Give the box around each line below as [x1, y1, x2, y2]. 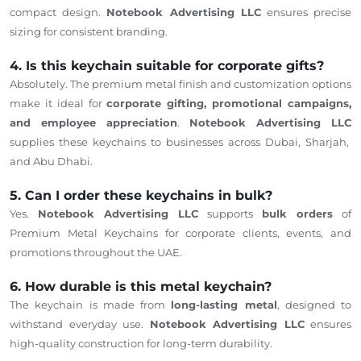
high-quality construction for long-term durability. [10, 336, 272, 350]
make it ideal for [10, 96, 107, 110]
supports [198, 206, 262, 220]
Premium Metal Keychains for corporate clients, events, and [10, 226, 351, 239]
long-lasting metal [171, 297, 277, 311]
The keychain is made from [10, 297, 172, 311]
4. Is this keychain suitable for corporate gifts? [10, 57, 324, 73]
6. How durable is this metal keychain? [10, 278, 272, 294]
